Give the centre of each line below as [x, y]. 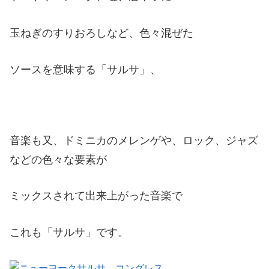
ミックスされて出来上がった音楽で [96, 196]
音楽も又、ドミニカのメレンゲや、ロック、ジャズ [134, 140]
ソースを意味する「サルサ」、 [85, 70]
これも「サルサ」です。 [69, 233]
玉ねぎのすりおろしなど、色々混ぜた [101, 33]
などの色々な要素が [58, 159]
